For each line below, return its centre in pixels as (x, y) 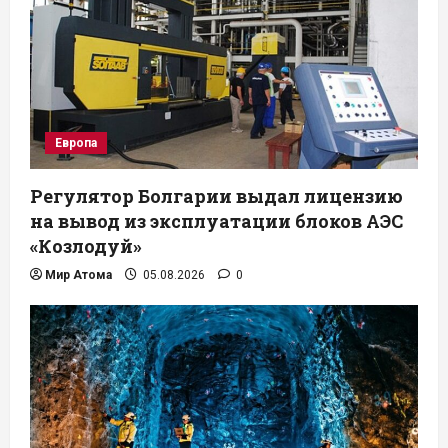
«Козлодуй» (86, 245)
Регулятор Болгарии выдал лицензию (216, 195)
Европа (76, 142)
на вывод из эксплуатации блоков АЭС (216, 220)
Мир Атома (78, 274)
